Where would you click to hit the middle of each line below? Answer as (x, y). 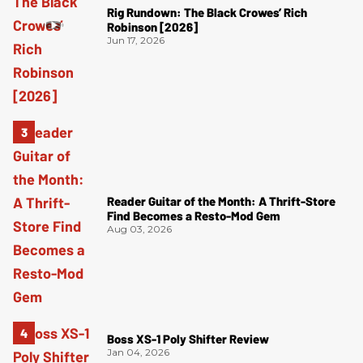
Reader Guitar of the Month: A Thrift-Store (221, 201)
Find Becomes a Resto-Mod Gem (194, 216)
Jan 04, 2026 (138, 352)
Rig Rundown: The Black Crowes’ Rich (207, 12)
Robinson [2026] (152, 26)
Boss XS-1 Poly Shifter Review (188, 339)
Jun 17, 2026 (136, 40)
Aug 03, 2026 (139, 229)
